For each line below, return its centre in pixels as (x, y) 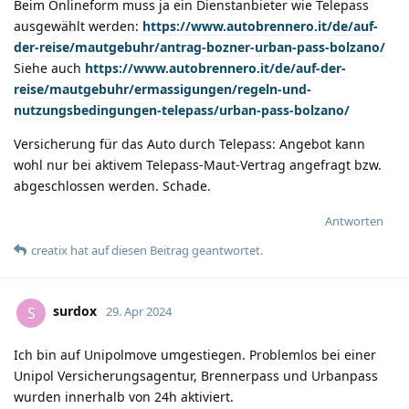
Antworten (354, 220)
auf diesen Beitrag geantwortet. (176, 250)
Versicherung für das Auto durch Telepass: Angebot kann (189, 143)
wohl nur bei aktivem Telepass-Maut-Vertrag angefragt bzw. (198, 164)
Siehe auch (49, 68)
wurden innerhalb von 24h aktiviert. (124, 396)
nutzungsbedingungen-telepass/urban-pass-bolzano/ (182, 110)
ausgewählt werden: (78, 26)
